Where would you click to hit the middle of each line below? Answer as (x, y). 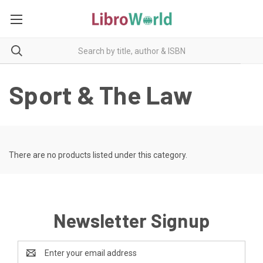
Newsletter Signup (131, 220)
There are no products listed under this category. (98, 155)
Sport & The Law (101, 95)
